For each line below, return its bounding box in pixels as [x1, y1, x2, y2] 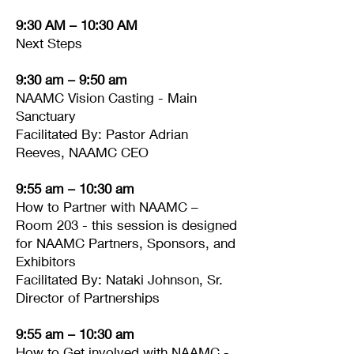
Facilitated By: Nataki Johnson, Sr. [16, 271, 223, 288]
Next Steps [16, 35, 82, 51]
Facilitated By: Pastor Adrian [16, 126, 188, 142]
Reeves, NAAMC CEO [16, 144, 149, 160]
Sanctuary [16, 107, 76, 124]
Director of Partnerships [16, 289, 160, 306]
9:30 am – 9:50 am [16, 71, 131, 88]
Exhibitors [16, 253, 76, 269]
